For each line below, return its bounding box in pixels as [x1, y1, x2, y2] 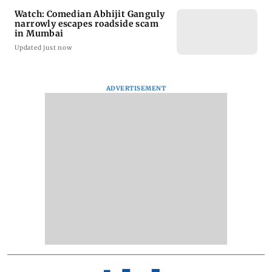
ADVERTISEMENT [106, 84, 166, 92]
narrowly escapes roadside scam [15, 18, 158, 29]
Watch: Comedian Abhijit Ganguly [15, 8, 165, 19]
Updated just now [15, 43, 72, 52]
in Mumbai [15, 27, 64, 39]
